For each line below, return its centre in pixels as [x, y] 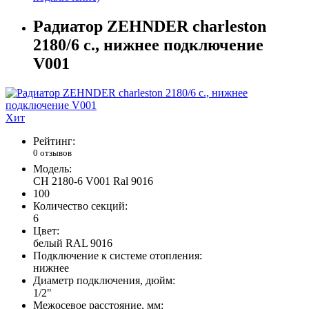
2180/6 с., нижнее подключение [148, 44]
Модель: [52, 169]
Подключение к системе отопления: [118, 256]
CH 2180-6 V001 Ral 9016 [93, 181]
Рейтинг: [54, 141]
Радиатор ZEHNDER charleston [150, 26]
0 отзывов [52, 152]
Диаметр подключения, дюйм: [104, 281]
